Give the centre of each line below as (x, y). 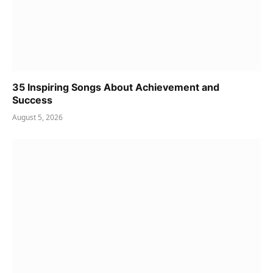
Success (32, 100)
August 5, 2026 (37, 118)
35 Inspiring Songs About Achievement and (116, 87)
